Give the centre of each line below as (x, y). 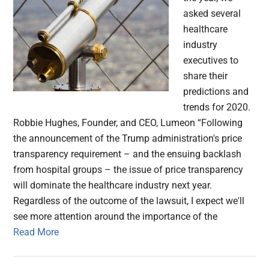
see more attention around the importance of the (116, 217)
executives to (211, 61)
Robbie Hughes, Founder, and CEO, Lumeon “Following (128, 123)
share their (206, 76)
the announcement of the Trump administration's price (128, 139)
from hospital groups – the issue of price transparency (128, 170)
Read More (36, 232)
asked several (212, 14)
